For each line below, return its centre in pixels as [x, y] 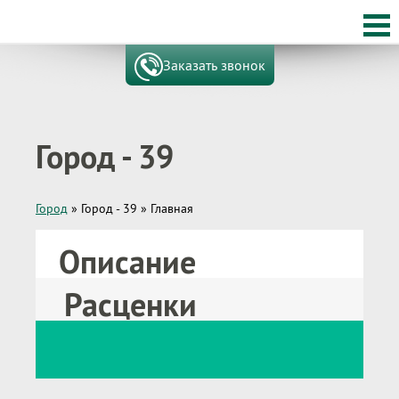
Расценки [130, 304]
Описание [127, 261]
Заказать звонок [214, 65]
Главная [172, 208]
